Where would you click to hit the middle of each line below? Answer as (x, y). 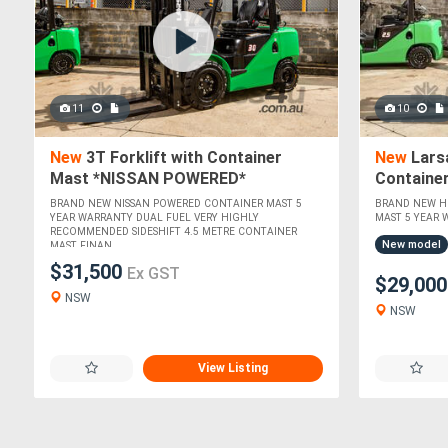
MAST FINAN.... (87, 246)
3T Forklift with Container (182, 158)
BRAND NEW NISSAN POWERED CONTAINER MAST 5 (176, 204)
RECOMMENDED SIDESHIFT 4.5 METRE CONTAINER (173, 232)
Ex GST (153, 274)
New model (412, 245)
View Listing (233, 368)
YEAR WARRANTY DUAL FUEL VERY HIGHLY (154, 218)
